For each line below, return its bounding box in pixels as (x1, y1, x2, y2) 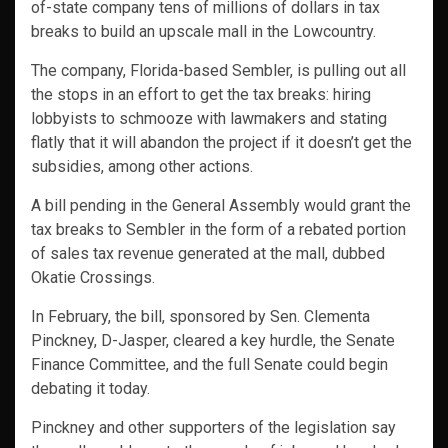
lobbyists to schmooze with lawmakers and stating (31, 109, 387, 129)
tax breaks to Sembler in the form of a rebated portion (31, 220, 406, 240)
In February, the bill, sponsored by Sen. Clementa (31, 307, 370, 327)
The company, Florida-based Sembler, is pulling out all (31, 61, 406, 81)
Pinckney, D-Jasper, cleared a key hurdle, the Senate (31, 331, 395, 351)
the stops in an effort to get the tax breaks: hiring (31, 85, 371, 105)
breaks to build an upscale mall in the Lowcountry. (31, 22, 376, 42)
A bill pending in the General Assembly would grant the (31, 196, 411, 216)
